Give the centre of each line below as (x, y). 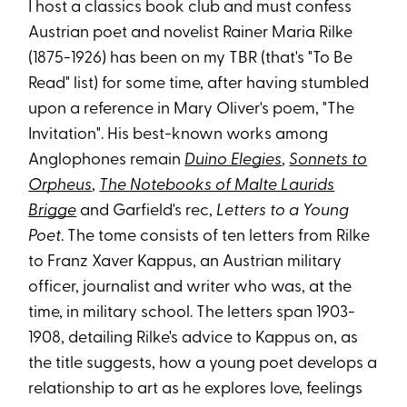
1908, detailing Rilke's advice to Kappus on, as (194, 339)
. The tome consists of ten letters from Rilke (216, 237)
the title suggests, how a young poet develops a (203, 364)
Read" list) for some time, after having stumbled (199, 84)
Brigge (53, 212)
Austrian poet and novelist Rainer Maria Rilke (191, 34)
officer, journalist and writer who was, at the (190, 288)
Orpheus (60, 186)
